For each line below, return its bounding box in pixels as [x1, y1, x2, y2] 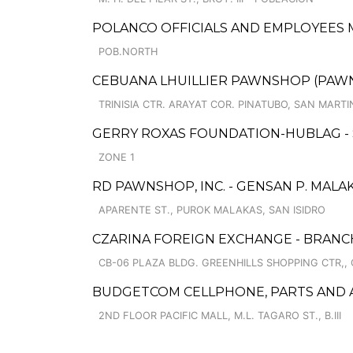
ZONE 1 [98, 151, 135, 163]
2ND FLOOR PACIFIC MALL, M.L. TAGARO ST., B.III [98, 310, 341, 321]
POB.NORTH [98, 46, 158, 58]
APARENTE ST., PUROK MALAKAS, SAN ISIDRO [98, 204, 325, 216]
